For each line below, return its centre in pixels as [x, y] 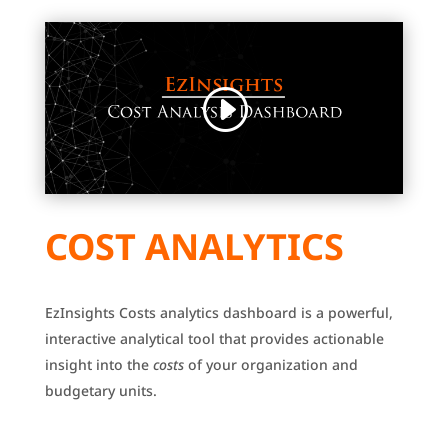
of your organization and [270, 365]
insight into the [98, 365]
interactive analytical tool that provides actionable [214, 339]
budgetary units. [100, 391]
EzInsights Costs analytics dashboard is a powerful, [218, 313]
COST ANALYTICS [194, 247]
